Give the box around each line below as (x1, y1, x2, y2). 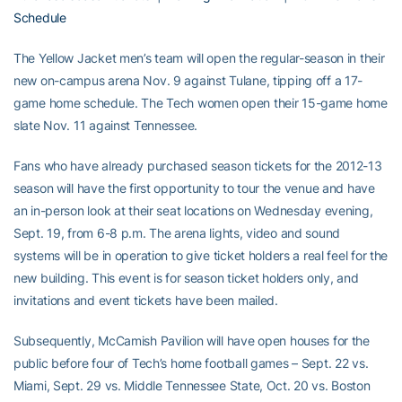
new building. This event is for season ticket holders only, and (13, 270, 359, 285)
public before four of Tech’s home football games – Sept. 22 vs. (13, 355, 369, 371)
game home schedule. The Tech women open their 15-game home (13, 95, 388, 110)
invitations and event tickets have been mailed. (13, 293, 278, 308)
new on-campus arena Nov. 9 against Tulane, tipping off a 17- (13, 73, 363, 88)
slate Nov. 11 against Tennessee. (13, 118, 198, 133)
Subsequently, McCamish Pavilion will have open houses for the (13, 333, 370, 348)
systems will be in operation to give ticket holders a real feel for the (13, 248, 389, 263)
